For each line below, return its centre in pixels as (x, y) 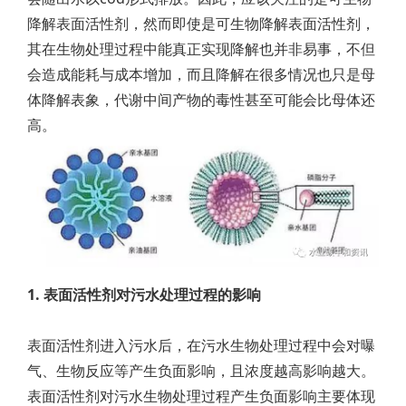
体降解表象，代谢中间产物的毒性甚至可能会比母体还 (201, 100)
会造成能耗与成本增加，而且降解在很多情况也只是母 (201, 74)
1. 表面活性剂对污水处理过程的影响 (144, 295)
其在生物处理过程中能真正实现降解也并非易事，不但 (201, 49)
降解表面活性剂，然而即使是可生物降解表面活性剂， (201, 24)
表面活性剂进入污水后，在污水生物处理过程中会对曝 (201, 345)
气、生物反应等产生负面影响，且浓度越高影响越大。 (201, 371)
